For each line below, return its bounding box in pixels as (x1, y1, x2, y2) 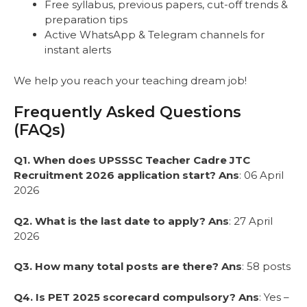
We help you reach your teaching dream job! (14, 73, 247, 87)
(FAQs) (14, 121, 66, 140)
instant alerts (45, 43, 111, 57)
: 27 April (229, 214, 273, 228)
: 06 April (239, 169, 284, 182)
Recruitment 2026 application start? (14, 169, 216, 182)
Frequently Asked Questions (14, 103, 241, 122)
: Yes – (259, 290, 289, 304)
